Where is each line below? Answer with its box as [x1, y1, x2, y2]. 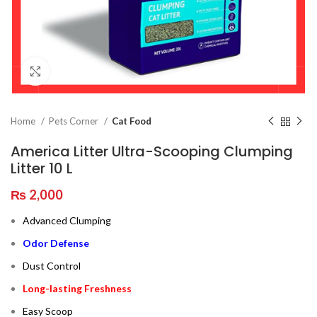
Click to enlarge [50, 66, 120, 77]
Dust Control [23, 260, 81, 272]
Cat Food [112, 115, 151, 127]
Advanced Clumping [23, 214, 111, 226]
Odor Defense [23, 237, 89, 249]
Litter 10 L [11, 158, 73, 178]
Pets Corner [49, 115, 100, 127]
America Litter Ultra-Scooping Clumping [11, 142, 293, 161]
